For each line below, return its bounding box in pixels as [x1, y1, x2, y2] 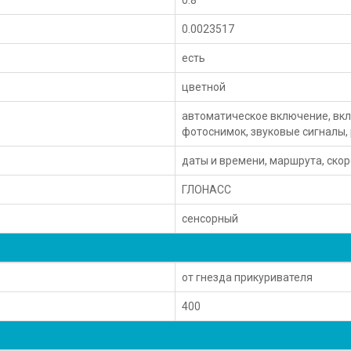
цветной [182, 80, 226, 93]
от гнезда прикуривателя [182, 270, 313, 284]
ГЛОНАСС [182, 183, 232, 196]
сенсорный [182, 212, 239, 225]
